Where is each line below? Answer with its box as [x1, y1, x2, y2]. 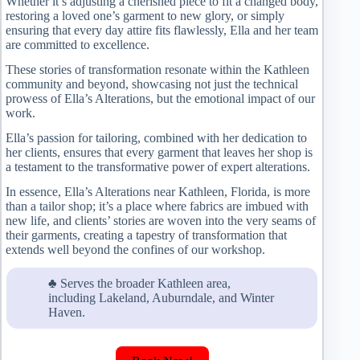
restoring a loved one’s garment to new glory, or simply [6, 9, 284, 23]
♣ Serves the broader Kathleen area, [48, 276, 231, 291]
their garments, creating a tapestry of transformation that [6, 227, 287, 242]
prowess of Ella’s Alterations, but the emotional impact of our [6, 91, 315, 105]
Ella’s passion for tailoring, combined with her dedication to [6, 130, 307, 145]
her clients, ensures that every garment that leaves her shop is [6, 145, 313, 159]
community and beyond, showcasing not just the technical [6, 76, 298, 91]
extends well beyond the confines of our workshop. [6, 242, 265, 256]
